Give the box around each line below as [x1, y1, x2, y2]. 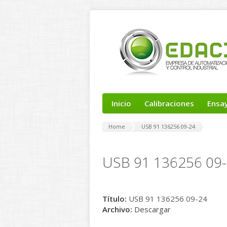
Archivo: [102, 204, 132, 214]
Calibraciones [144, 98, 194, 108]
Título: [102, 194, 127, 204]
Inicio [111, 98, 131, 108]
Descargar [134, 204, 171, 214]
